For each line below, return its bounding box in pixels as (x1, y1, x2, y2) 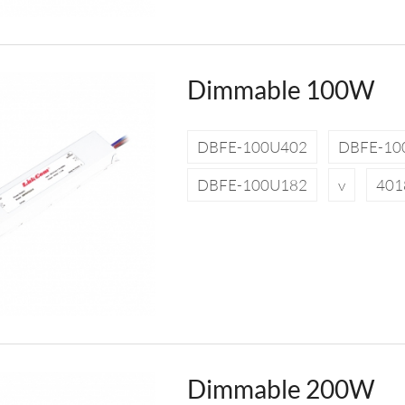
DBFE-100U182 (196, 174, 307, 194)
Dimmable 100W (186, 73, 375, 105)
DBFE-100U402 (196, 137, 307, 156)
